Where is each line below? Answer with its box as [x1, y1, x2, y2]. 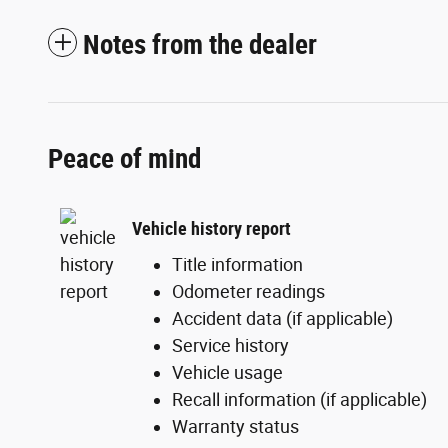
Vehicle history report [132, 218, 291, 240]
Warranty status [172, 415, 299, 437]
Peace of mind [48, 142, 201, 175]
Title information [172, 253, 303, 275]
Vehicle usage [172, 361, 283, 383]
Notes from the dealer [83, 28, 317, 61]
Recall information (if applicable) [172, 388, 427, 410]
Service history [172, 334, 289, 356]
